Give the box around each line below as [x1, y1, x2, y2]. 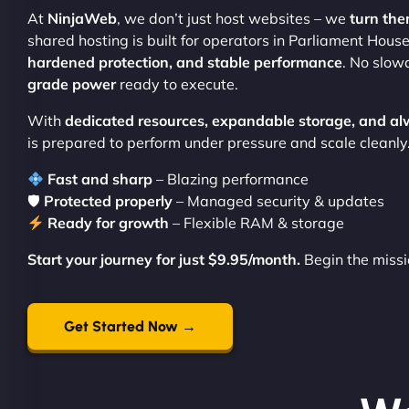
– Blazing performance [152, 170, 309, 188]
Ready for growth [47, 214, 170, 232]
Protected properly [44, 192, 173, 210]
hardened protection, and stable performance [27, 53, 342, 71]
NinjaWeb [47, 9, 117, 27]
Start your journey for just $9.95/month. [27, 250, 300, 268]
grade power [27, 75, 116, 93]
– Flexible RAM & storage [169, 214, 345, 232]
